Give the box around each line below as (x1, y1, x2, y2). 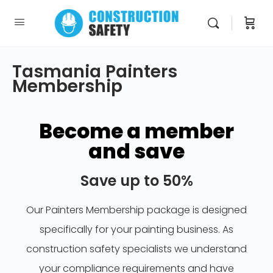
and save (88, 137, 185, 166)
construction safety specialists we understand (26, 242, 247, 256)
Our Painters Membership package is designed (26, 203, 247, 217)
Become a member (39, 117, 234, 146)
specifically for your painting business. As (40, 222, 233, 236)
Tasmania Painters (12, 60, 177, 83)
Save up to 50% (80, 171, 193, 191)
